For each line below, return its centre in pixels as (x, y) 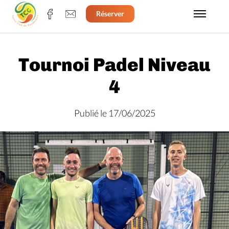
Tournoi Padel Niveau (114, 65)
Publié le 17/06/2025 (114, 113)
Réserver (110, 14)
